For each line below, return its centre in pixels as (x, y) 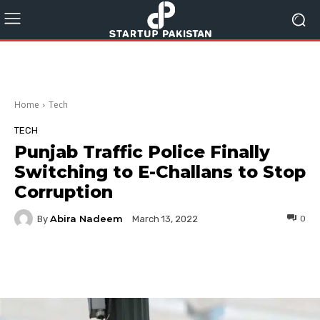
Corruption (64, 192)
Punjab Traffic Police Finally (142, 152)
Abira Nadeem (86, 218)
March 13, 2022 (165, 219)
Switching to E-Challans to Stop (160, 172)
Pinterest (249, 264)
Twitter (160, 264)
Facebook (68, 264)
